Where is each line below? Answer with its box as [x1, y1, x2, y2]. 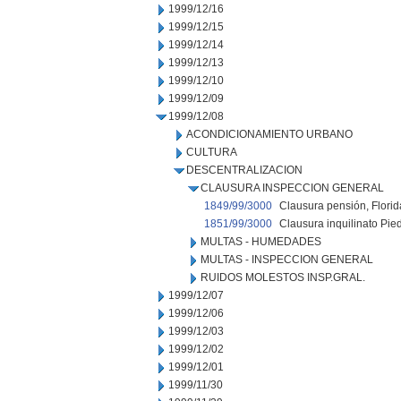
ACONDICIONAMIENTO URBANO [186, 128, 353, 141]
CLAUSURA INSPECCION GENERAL [200, 182, 384, 194]
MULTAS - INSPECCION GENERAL [200, 253, 373, 266]
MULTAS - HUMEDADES [200, 235, 321, 248]
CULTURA [186, 146, 237, 158]
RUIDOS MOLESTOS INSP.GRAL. [200, 271, 365, 284]
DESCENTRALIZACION [186, 164, 303, 176]
